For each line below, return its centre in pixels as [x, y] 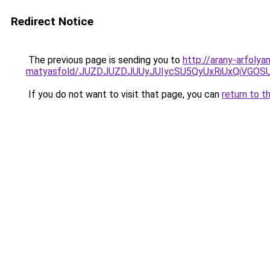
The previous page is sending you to [104, 60]
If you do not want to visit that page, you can [124, 94]
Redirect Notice [52, 21]
